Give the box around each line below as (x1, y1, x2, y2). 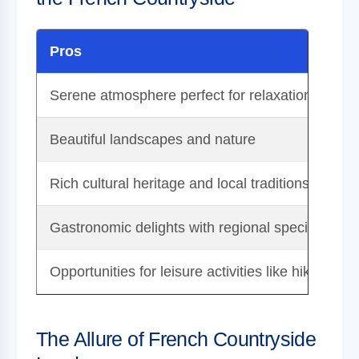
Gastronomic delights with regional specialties (50, 219, 341, 236)
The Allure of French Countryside (36, 327, 316, 350)
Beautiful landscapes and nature (50, 131, 256, 147)
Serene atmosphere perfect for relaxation (50, 87, 312, 103)
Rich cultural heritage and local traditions (50, 175, 309, 192)
